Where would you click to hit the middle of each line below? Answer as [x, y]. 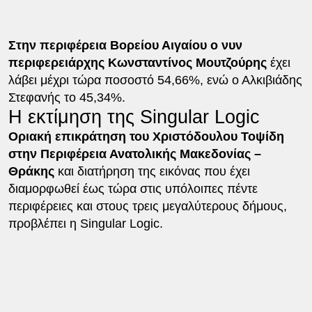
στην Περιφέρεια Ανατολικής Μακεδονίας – [134, 154]
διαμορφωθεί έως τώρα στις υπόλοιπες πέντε [133, 188]
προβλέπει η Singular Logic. [85, 223]
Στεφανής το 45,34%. [67, 97]
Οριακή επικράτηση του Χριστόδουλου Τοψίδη [146, 136]
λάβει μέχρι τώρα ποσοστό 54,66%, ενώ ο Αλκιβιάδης [155, 80]
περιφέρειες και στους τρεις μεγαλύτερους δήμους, [147, 206]
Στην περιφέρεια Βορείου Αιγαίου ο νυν [125, 45]
